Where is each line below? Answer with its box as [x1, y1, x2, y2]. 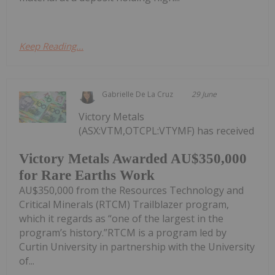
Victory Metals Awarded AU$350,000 [19, 151, 247, 167]
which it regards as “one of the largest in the [19, 212, 223, 226]
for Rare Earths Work [19, 168, 155, 184]
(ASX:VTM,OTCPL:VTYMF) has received [79, 123, 255, 137]
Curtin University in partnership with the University [19, 240, 255, 254]
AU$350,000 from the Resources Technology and [19, 184, 244, 198]
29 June [192, 88, 217, 99]
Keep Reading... [19, 39, 83, 52]
